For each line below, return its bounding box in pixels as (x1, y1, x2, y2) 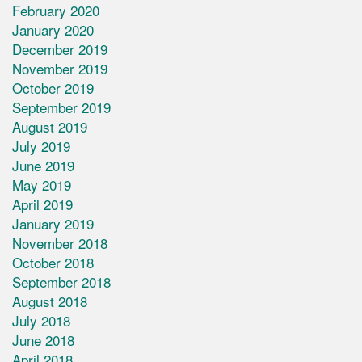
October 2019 (12, 78, 94, 99)
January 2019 (12, 213, 94, 234)
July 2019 (12, 136, 70, 157)
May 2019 (12, 175, 71, 196)
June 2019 (12, 155, 74, 176)
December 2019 (12, 39, 107, 60)
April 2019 (12, 194, 73, 215)
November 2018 (12, 233, 107, 254)
